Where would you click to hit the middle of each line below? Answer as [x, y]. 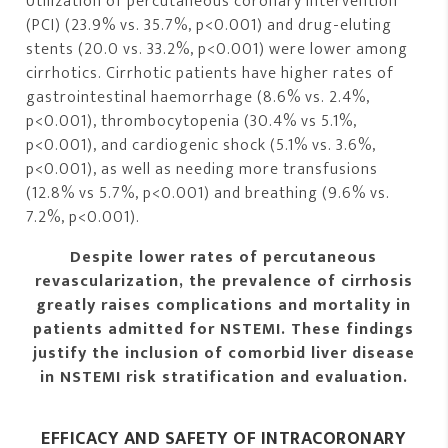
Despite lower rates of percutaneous [224, 257]
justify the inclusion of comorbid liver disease [223, 353]
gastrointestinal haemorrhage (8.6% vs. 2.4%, [198, 97]
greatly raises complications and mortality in [224, 305]
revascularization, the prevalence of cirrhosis [223, 281]
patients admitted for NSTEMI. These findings [224, 329]
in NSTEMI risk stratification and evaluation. [223, 377]
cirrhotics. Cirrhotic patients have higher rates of [210, 73]
